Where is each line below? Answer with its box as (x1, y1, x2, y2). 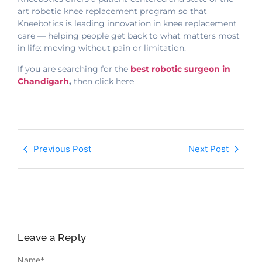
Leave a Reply (18, 232, 87, 244)
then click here (71, 75, 134, 87)
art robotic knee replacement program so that (18, 6, 207, 17)
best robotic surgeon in (130, 63, 230, 74)
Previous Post (33, 143, 91, 155)
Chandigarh (18, 75, 69, 87)
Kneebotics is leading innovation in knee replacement (18, 18, 241, 29)
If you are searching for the (18, 63, 128, 74)
